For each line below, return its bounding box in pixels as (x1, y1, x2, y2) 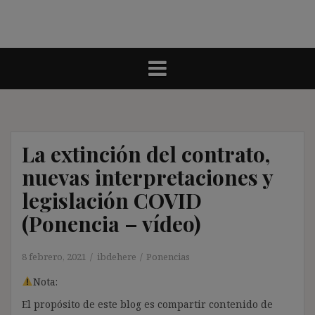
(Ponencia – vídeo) (22, 209, 201, 238)
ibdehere (97, 250, 136, 263)
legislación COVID (22, 186, 202, 214)
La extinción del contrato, (22, 139, 270, 168)
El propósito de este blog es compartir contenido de (22, 297, 273, 311)
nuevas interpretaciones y (22, 162, 273, 191)
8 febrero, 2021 (22, 250, 86, 263)
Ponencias (146, 250, 190, 263)
